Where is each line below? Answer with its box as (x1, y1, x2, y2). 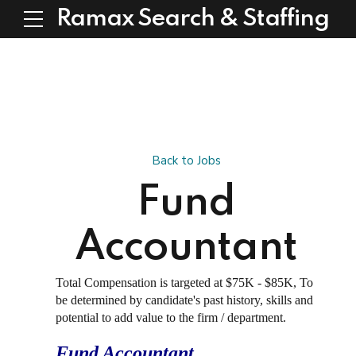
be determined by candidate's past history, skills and (56, 292, 313, 307)
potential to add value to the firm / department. (56, 310, 289, 324)
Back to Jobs (151, 153, 221, 168)
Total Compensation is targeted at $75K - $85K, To (56, 275, 313, 289)
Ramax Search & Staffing (56, 7, 330, 31)
